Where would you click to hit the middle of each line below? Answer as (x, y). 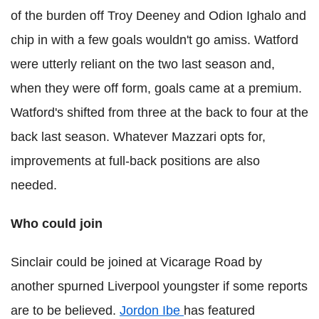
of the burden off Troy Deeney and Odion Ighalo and (158, 16)
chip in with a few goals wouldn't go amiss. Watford (155, 40)
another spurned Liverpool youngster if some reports (159, 287)
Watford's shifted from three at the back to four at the (159, 113)
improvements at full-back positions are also (135, 161)
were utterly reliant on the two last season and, (143, 64)
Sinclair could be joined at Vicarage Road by (136, 262)
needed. (34, 185)
